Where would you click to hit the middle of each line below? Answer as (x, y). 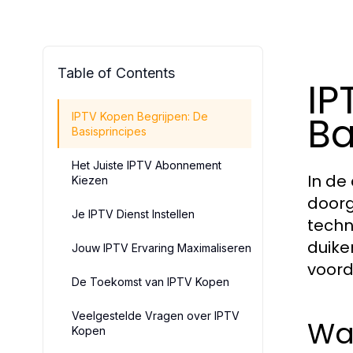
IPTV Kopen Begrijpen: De (140, 116)
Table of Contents (116, 73)
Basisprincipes (109, 131)
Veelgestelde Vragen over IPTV (156, 316)
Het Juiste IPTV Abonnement (147, 165)
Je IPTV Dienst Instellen (133, 214)
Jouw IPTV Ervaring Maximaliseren (162, 248)
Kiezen (90, 180)
